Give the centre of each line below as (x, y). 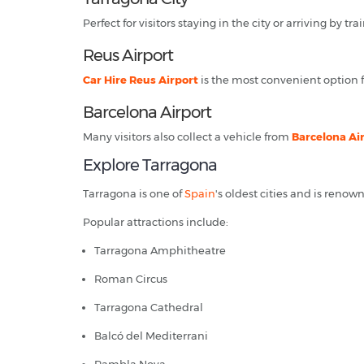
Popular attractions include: (156, 222)
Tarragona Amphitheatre (160, 251)
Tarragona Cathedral (149, 308)
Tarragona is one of (134, 194)
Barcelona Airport (147, 113)
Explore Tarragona (150, 165)
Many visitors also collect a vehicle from (187, 137)
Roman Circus (131, 279)
